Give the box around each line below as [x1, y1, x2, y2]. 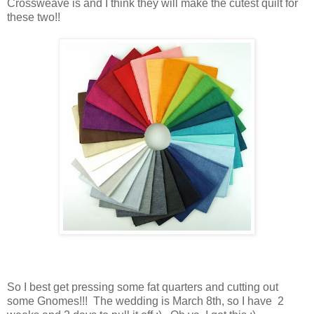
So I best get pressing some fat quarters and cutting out [7, 281, 278, 294]
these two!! [7, 11, 66, 24]
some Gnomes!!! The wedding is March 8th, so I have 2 [7, 295, 284, 308]
